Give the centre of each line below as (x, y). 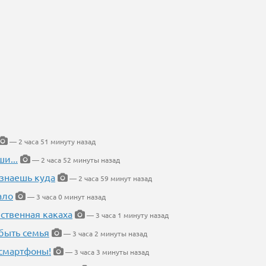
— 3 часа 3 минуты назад (106, 252)
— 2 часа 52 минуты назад (75, 160)
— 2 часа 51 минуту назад (52, 142)
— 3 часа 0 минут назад (66, 197)
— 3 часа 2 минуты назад (104, 234)
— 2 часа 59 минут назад (110, 178)
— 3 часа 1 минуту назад (127, 215)
